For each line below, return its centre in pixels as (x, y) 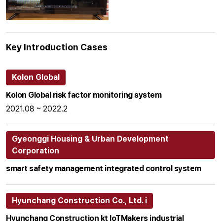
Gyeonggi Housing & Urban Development (90, 139)
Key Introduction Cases (57, 47)
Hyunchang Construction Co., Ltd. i (79, 201)
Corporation (36, 151)
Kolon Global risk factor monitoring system (84, 95)
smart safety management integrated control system (104, 169)
